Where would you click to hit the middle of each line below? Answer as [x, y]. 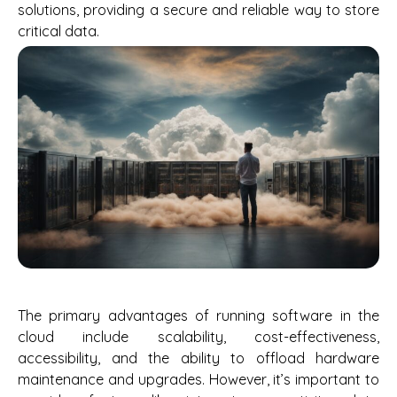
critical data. [58, 31]
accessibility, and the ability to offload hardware [198, 358]
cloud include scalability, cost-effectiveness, [198, 336]
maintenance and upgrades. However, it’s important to [198, 379]
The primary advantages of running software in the [198, 315]
